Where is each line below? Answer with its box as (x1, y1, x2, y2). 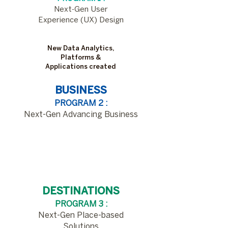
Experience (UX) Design (38, 17, 124, 24)
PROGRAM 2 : (54, 100, 107, 107)
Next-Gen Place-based (38, 212, 124, 219)
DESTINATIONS (42, 187, 120, 196)
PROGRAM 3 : (54, 201, 107, 208)
